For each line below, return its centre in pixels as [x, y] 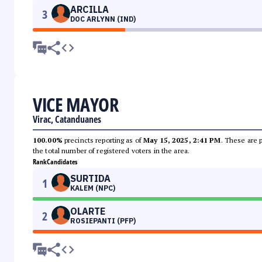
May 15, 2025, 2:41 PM [182, 140]
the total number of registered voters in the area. [111, 151]
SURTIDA [90, 179]
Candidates [62, 162]
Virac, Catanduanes [67, 120]
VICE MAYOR [75, 105]
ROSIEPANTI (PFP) [103, 221]
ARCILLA [89, 10]
